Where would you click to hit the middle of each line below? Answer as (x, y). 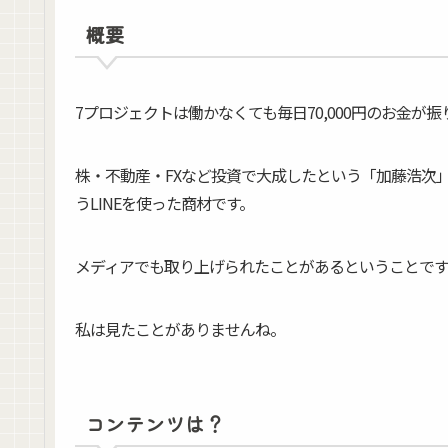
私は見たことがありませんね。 (180, 329)
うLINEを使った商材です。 (164, 202)
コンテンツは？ (155, 423)
